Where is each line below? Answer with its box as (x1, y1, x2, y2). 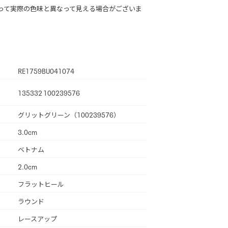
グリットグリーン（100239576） (18, 109, 120, 119)
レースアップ (18, 213, 57, 223)
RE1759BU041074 (18, 66, 74, 75)
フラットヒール (18, 179, 64, 188)
